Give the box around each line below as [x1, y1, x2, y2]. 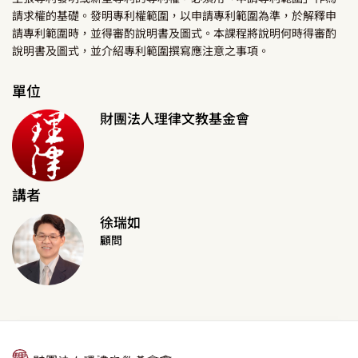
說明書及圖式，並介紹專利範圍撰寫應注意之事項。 [12, 42, 269, 58]
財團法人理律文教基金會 [99, 108, 249, 128]
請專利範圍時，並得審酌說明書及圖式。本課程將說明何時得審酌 [12, 25, 336, 41]
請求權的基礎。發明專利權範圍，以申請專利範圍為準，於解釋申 [12, 7, 336, 23]
